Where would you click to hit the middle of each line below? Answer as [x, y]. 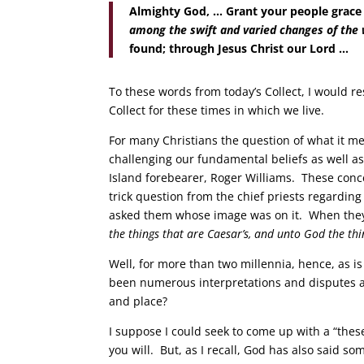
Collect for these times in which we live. [217, 110]
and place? [139, 301]
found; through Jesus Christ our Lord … [239, 49]
